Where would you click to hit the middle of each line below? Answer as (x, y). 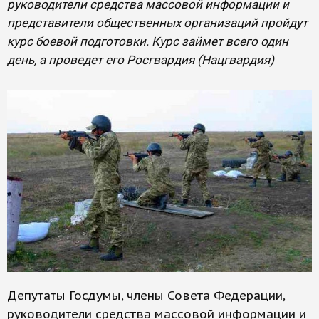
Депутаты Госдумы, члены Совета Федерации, (146, 296)
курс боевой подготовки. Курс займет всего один (148, 41)
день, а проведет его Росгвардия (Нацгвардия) (141, 60)
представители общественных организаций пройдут (157, 23)
